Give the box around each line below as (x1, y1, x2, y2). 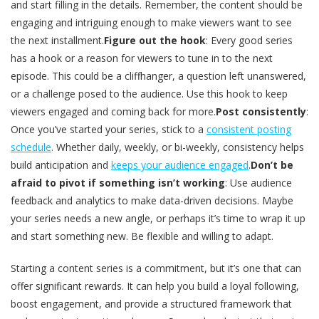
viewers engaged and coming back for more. (11, 105, 216, 119)
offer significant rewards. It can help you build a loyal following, (11, 279, 299, 293)
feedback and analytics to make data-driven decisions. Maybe (11, 194, 293, 208)
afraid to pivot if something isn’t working (11, 176, 225, 190)
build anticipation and (11, 158, 111, 172)
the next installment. (11, 33, 104, 48)
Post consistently (216, 105, 306, 119)
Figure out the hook (104, 33, 206, 48)
